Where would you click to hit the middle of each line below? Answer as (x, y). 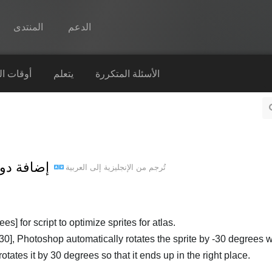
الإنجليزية (119, 167)
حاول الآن (86, 220)
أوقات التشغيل (96, 147)
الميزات (82, 99)
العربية (76, 167)
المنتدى (29, 27)
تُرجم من (150, 167)
